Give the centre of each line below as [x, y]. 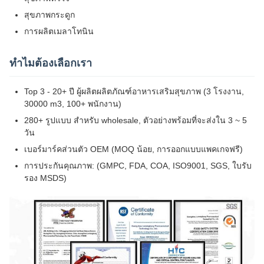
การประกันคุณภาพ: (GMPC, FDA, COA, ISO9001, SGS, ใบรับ [138, 166]
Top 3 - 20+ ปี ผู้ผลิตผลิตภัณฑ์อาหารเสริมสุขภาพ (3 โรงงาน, [134, 91]
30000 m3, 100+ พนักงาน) [73, 104]
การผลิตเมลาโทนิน [59, 31]
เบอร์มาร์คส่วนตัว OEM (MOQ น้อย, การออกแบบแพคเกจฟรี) [133, 149]
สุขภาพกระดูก [49, 15]
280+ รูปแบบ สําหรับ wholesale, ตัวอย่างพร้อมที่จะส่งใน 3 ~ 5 [136, 120]
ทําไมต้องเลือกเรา [51, 63]
